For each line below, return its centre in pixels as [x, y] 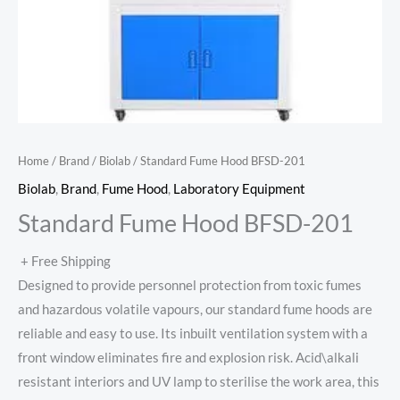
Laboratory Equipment [239, 188]
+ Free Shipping [66, 262]
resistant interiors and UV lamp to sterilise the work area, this [199, 382]
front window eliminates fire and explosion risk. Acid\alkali [188, 358]
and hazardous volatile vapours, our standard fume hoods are [195, 310]
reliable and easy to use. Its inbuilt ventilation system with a [193, 334]
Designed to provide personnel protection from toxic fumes [190, 286]
